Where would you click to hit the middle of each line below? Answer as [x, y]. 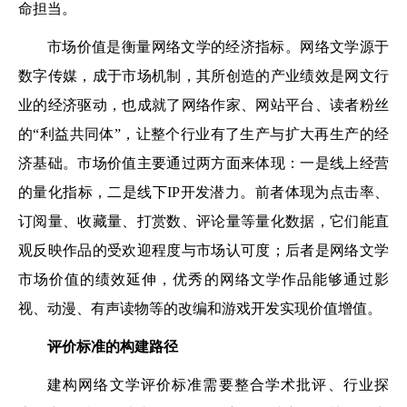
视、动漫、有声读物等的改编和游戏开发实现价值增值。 [200, 308]
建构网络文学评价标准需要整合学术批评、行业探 [218, 385]
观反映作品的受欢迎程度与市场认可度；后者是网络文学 [203, 250]
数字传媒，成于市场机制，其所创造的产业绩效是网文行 [203, 76]
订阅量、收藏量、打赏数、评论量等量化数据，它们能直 [203, 221]
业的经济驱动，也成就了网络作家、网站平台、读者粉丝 [203, 105]
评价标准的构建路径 [113, 347]
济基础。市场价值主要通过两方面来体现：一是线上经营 [203, 163]
